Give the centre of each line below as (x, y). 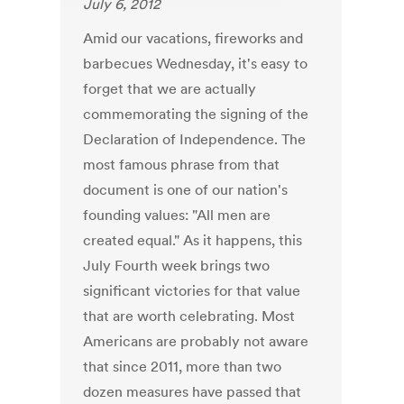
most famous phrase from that (182, 165)
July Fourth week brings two (177, 266)
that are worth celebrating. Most (189, 316)
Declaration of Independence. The (195, 139)
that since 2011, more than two (183, 367)
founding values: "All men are (177, 215)
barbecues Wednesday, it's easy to (196, 64)
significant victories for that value (192, 291)
